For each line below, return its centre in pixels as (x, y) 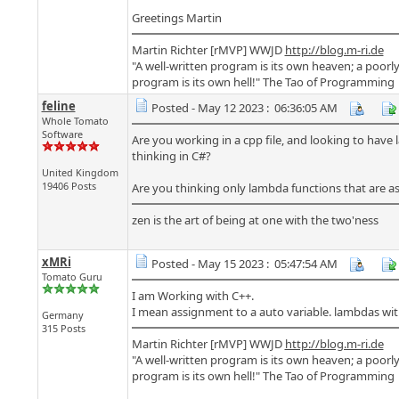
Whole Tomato (75, 121)
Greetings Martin (176, 18)
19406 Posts (69, 186)
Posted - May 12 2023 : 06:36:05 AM (244, 108)
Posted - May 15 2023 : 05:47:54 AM (244, 264)
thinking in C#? (171, 156)
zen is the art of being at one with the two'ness (255, 220)
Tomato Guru (72, 277)
